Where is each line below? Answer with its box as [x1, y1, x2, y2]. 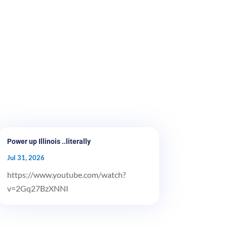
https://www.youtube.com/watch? [7, 169, 126, 179]
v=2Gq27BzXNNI [7, 183, 68, 193]
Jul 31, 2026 [7, 153, 45, 162]
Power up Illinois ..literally [7, 137, 91, 145]
